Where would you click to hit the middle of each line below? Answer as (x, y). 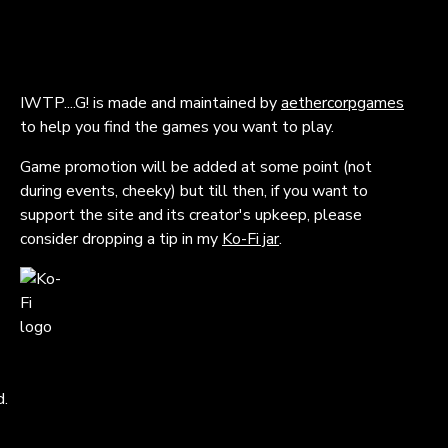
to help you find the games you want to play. (177, 127)
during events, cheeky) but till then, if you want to (194, 191)
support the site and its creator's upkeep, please (191, 215)
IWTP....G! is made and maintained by (150, 103)
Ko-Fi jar (250, 239)
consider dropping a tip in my (121, 239)
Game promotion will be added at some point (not (196, 167)
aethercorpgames (342, 103)
